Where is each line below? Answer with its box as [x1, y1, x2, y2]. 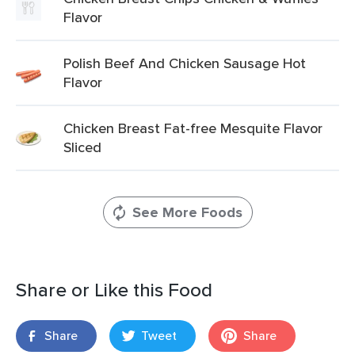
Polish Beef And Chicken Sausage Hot [63, 53, 306, 73]
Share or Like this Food [16, 276, 212, 303]
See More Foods [132, 202, 242, 223]
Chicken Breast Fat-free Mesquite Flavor [63, 118, 323, 138]
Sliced [63, 137, 101, 157]
